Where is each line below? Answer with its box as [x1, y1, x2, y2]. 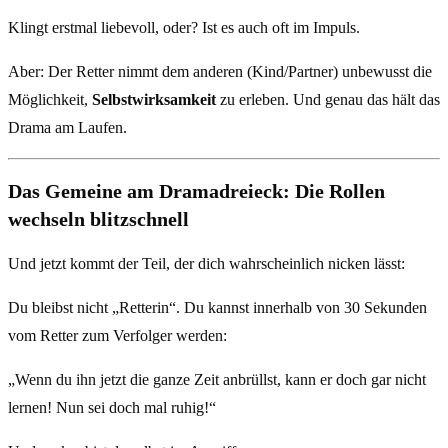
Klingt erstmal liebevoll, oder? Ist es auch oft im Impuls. [8, 19, 360, 37]
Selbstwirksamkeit [92, 91, 216, 109]
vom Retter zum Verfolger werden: [8, 326, 227, 344]
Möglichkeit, [8, 91, 92, 109]
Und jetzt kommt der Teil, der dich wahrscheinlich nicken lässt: [8, 254, 405, 272]
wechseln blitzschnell [8, 207, 189, 230]
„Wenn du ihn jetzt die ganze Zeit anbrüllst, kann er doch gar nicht [8, 370, 426, 388]
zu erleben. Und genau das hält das [216, 91, 440, 109]
